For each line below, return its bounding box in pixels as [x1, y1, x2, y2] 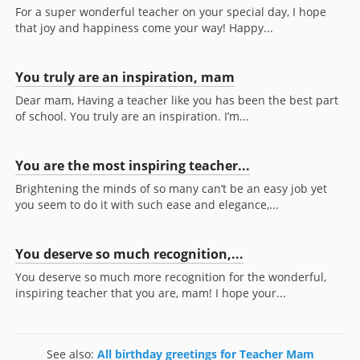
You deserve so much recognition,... [15, 245, 243, 264]
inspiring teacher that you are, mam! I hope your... [15, 285, 286, 301]
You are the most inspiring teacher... [15, 157, 250, 175]
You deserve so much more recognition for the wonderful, [15, 269, 326, 285]
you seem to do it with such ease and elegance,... [15, 197, 279, 213]
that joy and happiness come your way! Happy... [15, 20, 273, 36]
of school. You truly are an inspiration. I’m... [15, 108, 249, 125]
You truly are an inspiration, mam [15, 68, 235, 87]
